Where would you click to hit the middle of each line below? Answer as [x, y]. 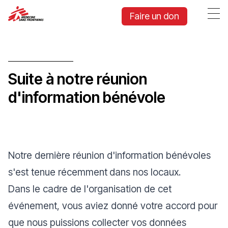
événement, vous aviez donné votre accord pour [113, 206]
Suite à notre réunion [78, 79]
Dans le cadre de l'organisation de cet [90, 189]
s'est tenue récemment [58, 172]
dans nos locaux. [145, 172]
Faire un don [154, 16]
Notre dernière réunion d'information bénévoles [109, 155]
